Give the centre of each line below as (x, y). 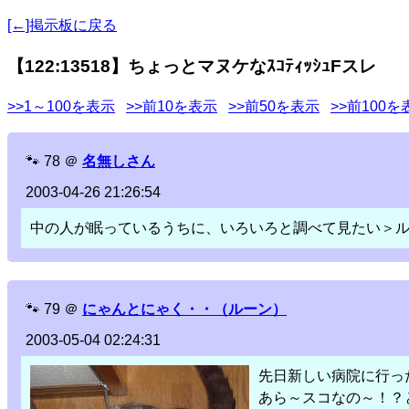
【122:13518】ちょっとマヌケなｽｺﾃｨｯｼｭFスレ (192, 66)
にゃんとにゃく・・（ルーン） (184, 309)
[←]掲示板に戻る (62, 25)
